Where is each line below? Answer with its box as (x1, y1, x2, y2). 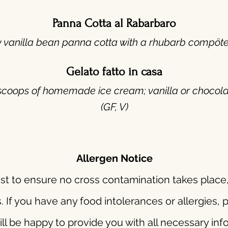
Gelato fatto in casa (66, 65, 162, 78)
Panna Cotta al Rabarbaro (52, 16, 176, 30)
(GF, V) (100, 101, 128, 113)
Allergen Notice (76, 152, 153, 164)
